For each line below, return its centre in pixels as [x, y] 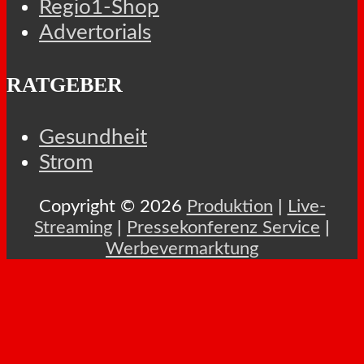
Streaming [73, 228]
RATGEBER [65, 84]
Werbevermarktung [182, 249]
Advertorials [95, 32]
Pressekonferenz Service [223, 228]
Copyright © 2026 [113, 207]
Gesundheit [93, 137]
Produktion [230, 207]
